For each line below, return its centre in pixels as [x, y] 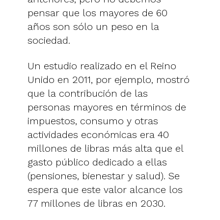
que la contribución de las [88, 93]
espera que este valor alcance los [105, 189]
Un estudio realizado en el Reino [102, 66]
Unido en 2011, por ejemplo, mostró [109, 79]
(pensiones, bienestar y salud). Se [104, 176]
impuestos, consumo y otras [93, 121]
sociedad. [50, 40]
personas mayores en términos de [107, 107]
